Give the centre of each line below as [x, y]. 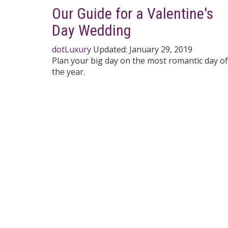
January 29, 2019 [161, 50]
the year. [68, 72]
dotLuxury [72, 50]
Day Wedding [92, 31]
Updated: [111, 50]
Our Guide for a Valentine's [133, 14]
